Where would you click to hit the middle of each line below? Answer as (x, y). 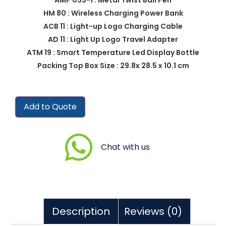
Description (81, 211)
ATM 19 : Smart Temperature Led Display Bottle (113, 52)
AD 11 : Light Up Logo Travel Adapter (113, 39)
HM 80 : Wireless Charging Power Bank (113, 13)
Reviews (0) (153, 211)
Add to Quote (50, 106)
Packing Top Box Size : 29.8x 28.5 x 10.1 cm (113, 65)
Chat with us (125, 147)
